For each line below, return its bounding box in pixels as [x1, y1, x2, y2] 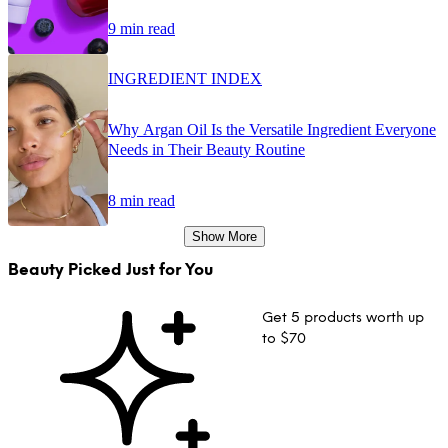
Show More [191, 228, 257, 244]
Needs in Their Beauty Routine [108, 140, 305, 158]
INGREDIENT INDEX [108, 69, 262, 87]
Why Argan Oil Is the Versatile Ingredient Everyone [108, 120, 436, 138]
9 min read [108, 19, 175, 37]
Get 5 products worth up [262, 309, 425, 327]
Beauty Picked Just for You [8, 259, 213, 279]
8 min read [108, 191, 175, 209]
